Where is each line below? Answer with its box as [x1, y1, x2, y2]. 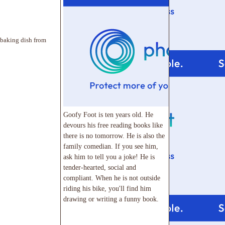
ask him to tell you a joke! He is [63, 153, 155, 161]
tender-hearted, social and [63, 163, 136, 172]
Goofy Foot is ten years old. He [63, 110, 153, 119]
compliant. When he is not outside [63, 174, 160, 182]
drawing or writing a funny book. [63, 195, 159, 203]
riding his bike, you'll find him [63, 184, 151, 193]
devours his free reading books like [63, 121, 163, 130]
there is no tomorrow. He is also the [63, 132, 165, 140]
